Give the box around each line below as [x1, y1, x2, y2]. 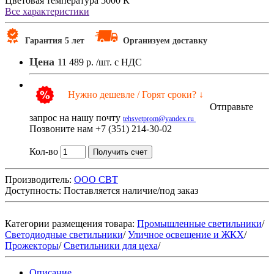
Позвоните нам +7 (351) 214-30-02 [29, 123, 172, 134]
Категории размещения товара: [5, 218, 137, 229]
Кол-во [29, 146, 58, 157]
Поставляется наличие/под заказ [64, 185, 198, 196]
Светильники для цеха [64, 240, 158, 251]
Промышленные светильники [137, 218, 262, 229]
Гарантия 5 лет [25, 35, 89, 45]
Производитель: [5, 174, 72, 185]
